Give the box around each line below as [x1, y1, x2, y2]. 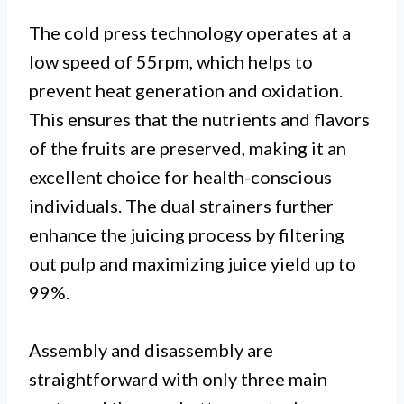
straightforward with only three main [29, 367, 327, 390]
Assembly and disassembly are [29, 338, 273, 361]
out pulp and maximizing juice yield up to [29, 252, 356, 274]
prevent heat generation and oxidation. [29, 78, 343, 101]
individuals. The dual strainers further [29, 194, 334, 216]
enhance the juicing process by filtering [29, 223, 344, 245]
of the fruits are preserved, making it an [29, 136, 346, 159]
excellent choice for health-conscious [29, 165, 332, 188]
